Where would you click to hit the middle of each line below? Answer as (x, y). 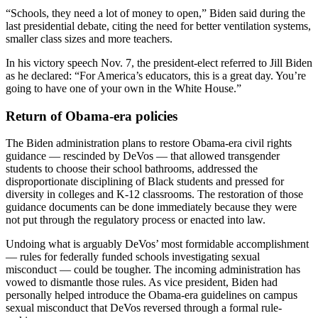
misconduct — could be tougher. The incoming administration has (153, 270)
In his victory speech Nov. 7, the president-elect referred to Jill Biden (159, 63)
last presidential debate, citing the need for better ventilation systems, (158, 26)
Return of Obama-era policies (92, 116)
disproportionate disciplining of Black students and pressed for (145, 182)
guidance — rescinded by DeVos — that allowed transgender (143, 156)
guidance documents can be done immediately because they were (151, 207)
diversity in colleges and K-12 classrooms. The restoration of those (154, 194)
